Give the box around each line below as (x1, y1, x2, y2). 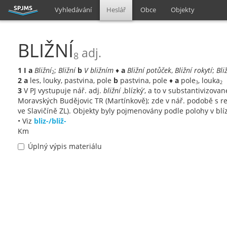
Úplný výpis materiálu (28, 141, 102, 151)
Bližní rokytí (175, 65, 212, 75)
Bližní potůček (127, 65, 171, 75)
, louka (198, 75, 220, 85)
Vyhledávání (55, 5, 92, 14)
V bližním (84, 65, 113, 75)
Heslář (106, 5, 126, 14)
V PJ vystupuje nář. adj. (22, 86, 103, 95)
